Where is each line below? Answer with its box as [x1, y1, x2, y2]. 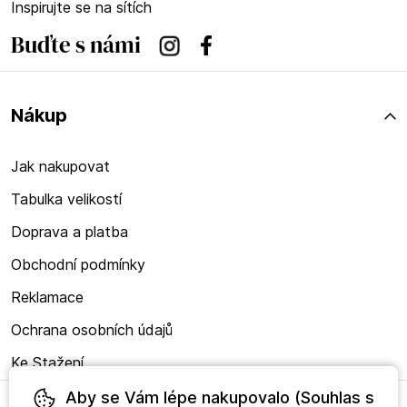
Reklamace [11, 288, 84, 306]
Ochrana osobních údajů [11, 321, 173, 339]
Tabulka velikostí [11, 190, 122, 208]
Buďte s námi [11, 29, 141, 60]
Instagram [159, 38, 226, 56]
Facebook [201, 38, 269, 56]
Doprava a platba [11, 223, 128, 241]
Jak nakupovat [11, 157, 110, 175]
